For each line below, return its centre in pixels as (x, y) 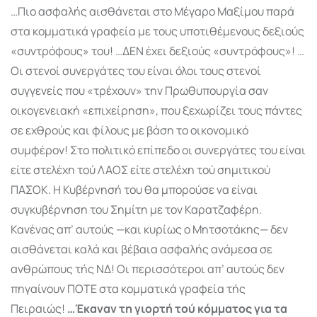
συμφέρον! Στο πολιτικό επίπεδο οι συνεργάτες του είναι (158, 150)
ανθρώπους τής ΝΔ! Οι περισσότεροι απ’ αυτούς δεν (148, 269)
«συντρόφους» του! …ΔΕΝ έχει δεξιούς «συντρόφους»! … (157, 51)
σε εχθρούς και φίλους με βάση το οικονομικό (129, 130)
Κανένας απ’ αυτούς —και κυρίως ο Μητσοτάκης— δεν (149, 229)
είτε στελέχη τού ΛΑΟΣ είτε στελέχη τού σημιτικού (140, 169)
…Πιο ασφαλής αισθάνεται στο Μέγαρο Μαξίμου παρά (152, 11)
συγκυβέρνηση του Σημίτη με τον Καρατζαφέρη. (136, 209)
